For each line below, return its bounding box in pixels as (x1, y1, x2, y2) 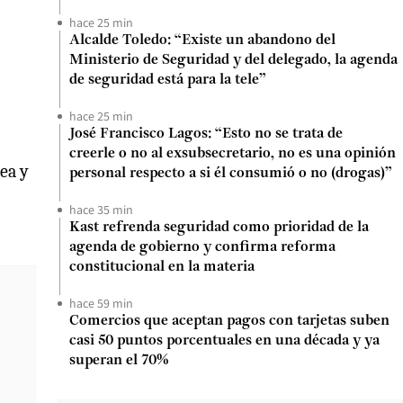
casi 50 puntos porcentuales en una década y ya (69, 334, 380, 348)
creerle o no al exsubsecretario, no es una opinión (69, 147, 396, 161)
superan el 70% (69, 354, 169, 368)
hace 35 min (69, 201, 133, 218)
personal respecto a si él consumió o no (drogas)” (69, 166, 392, 181)
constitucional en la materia (69, 260, 255, 274)
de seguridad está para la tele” (69, 73, 266, 87)
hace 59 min (69, 295, 133, 311)
